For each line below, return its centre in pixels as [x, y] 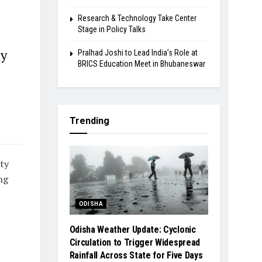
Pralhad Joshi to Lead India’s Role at [137, 52]
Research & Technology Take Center [137, 18]
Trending [89, 120]
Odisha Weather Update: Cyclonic [132, 230]
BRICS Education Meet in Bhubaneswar [141, 63]
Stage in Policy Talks [111, 29]
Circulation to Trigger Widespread [135, 243]
